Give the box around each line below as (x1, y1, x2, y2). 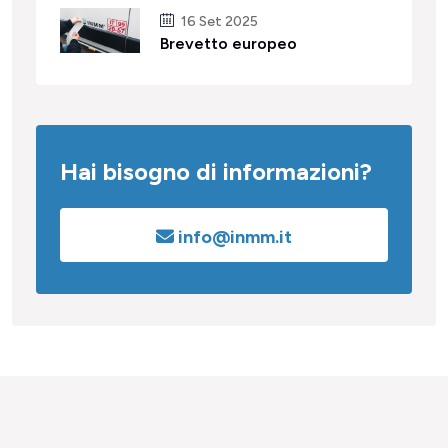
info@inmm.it (174, 225, 292, 248)
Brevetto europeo (160, 33, 297, 53)
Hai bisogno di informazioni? (60, 156, 372, 186)
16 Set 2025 (178, 12, 258, 30)
